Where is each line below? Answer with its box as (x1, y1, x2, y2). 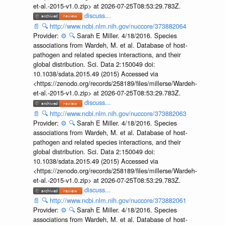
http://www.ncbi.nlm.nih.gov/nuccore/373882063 (49, 108, 186, 118)
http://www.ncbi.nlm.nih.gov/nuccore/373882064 (49, 21, 186, 31)
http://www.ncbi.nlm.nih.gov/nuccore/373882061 (49, 195, 186, 205)
